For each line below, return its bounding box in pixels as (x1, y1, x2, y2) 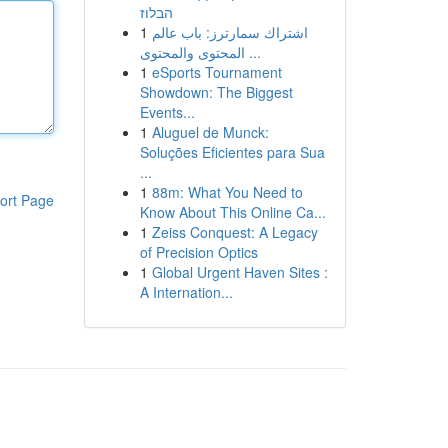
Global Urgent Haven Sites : (151, 262, 328, 282)
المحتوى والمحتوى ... (244, 42, 261, 62)
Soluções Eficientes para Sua (139, 142, 325, 162)
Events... (139, 102, 195, 122)
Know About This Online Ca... (139, 202, 326, 222)
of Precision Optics (139, 242, 258, 262)
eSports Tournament (151, 62, 282, 82)
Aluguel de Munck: (151, 122, 269, 142)
